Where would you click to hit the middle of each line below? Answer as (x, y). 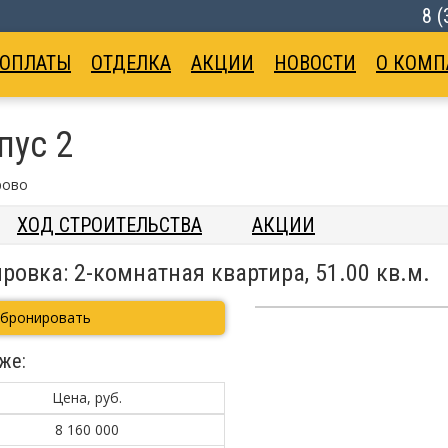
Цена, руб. (86, 397)
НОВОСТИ (315, 63)
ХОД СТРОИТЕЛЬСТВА (109, 225)
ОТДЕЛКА (131, 63)
